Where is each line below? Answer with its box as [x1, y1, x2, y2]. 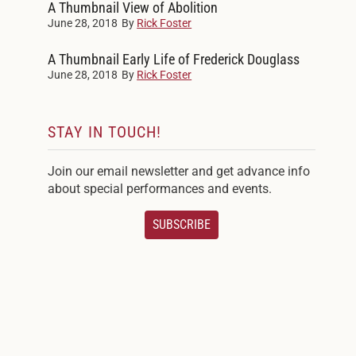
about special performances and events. [48, 180, 273, 196]
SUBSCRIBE [153, 216, 211, 232]
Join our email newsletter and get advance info [48, 163, 311, 179]
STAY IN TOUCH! [48, 122, 162, 141]
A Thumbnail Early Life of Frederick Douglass [48, 50, 300, 68]
